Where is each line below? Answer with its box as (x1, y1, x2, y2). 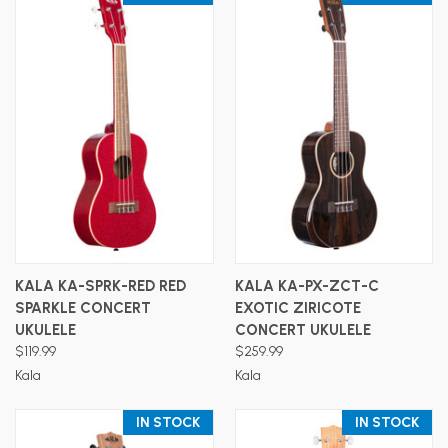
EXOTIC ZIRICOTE (234, 298, 361, 317)
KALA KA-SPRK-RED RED (15, 276, 186, 295)
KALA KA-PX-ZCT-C (234, 276, 379, 295)
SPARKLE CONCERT (15, 298, 151, 317)
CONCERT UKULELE (234, 320, 371, 339)
